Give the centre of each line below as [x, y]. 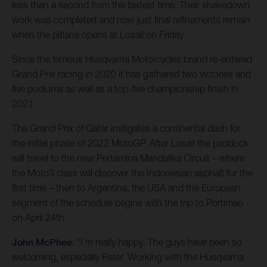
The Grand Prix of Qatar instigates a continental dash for [126, 128]
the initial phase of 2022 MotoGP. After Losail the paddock [130, 143]
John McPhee [42, 243]
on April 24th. [39, 218]
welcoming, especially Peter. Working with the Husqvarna [128, 257]
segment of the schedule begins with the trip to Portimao [128, 203]
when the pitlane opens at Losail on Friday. [99, 35]
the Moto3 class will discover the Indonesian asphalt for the [132, 173]
